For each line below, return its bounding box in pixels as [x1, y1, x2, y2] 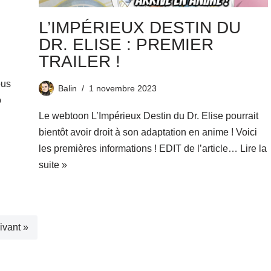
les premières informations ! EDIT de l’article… [38, 143, 240, 154]
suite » [38, 160, 67, 171]
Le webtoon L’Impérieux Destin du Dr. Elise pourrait [38, 111, 258, 122]
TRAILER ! [38, 52, 120, 71]
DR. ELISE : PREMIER [38, 35, 214, 54]
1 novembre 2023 [88, 83, 157, 94]
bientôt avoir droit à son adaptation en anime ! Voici [38, 127, 257, 138]
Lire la [240, 143, 267, 154]
